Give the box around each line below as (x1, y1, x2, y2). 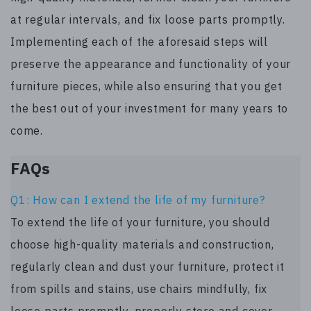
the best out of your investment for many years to (10, 101, 289, 116)
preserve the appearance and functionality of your (10, 57, 292, 72)
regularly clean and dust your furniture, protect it (10, 259, 285, 274)
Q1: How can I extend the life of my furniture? (10, 192, 265, 207)
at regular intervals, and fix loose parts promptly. (10, 12, 285, 27)
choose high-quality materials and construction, (10, 237, 274, 251)
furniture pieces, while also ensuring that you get (10, 79, 283, 94)
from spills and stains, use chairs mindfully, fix (10, 281, 268, 296)
